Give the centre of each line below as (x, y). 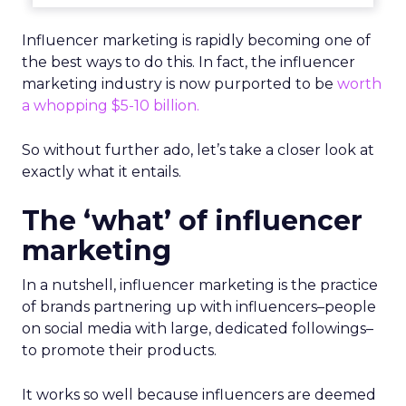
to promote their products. (121, 350)
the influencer (303, 62)
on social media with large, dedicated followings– (198, 329)
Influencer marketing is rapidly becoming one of (196, 40)
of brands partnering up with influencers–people (199, 307)
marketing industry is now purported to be (179, 84)
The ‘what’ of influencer (192, 221)
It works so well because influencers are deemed (199, 395)
